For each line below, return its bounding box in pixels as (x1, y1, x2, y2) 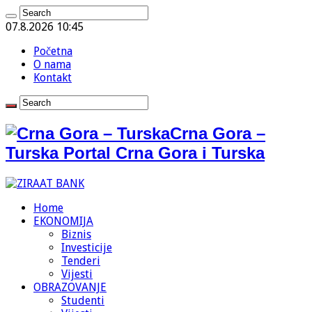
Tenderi (61, 253, 100, 267)
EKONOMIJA (33, 214, 93, 228)
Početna (33, 45, 72, 58)
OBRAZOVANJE (33, 280, 107, 294)
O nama (33, 58, 71, 71)
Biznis (61, 227, 91, 241)
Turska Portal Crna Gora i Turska (6, 143, 265, 162)
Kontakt (33, 71, 72, 84)
